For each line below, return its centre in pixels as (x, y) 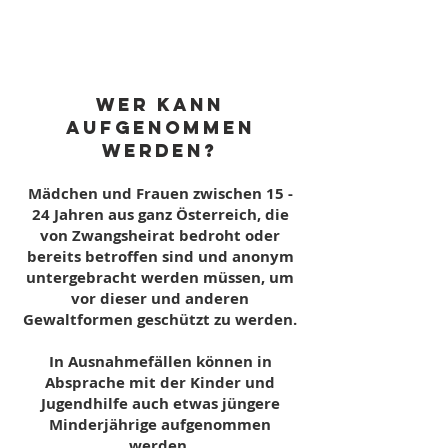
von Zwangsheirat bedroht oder (160, 235)
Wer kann (160, 104)
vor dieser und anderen (160, 298)
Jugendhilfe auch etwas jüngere (160, 403)
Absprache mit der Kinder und (160, 382)
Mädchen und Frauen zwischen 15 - (160, 193)
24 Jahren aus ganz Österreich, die (160, 214)
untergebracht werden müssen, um (160, 277)
